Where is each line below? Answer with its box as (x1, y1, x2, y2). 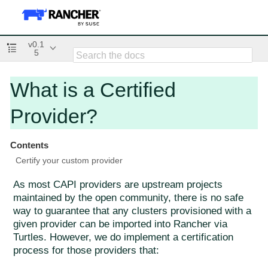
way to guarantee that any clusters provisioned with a (13, 205, 251, 217)
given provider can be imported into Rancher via (13, 218, 227, 230)
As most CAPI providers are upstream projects (13, 179, 223, 191)
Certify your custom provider (15, 156, 123, 165)
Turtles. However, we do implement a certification (13, 232, 233, 243)
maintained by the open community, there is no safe (13, 192, 243, 204)
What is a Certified (10, 78, 176, 101)
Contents (10, 139, 48, 150)
